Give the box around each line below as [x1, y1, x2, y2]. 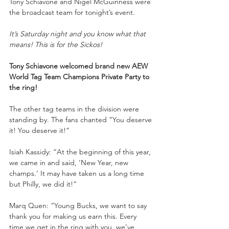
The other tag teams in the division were [9, 104, 141, 113]
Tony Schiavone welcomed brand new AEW [9, 61, 150, 71]
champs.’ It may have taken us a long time [9, 168, 146, 178]
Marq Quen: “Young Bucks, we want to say [9, 200, 149, 210]
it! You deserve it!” [9, 125, 70, 135]
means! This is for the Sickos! [9, 39, 102, 49]
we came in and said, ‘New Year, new [9, 157, 130, 167]
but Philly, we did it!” [9, 179, 77, 189]
